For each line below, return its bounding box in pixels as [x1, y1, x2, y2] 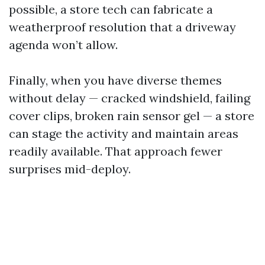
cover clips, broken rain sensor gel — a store [9, 108, 254, 123]
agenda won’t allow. [9, 37, 118, 52]
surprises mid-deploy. [9, 161, 131, 176]
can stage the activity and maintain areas [9, 126, 238, 141]
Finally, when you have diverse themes [9, 73, 222, 88]
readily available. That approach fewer [9, 144, 222, 159]
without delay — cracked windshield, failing [9, 91, 250, 105]
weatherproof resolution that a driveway [9, 20, 236, 34]
